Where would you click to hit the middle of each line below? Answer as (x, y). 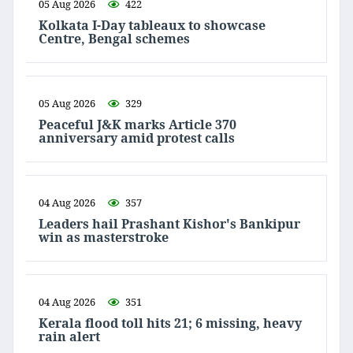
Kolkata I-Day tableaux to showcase (152, 26)
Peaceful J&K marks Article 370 (137, 125)
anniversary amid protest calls (137, 138)
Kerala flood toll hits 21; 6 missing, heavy (170, 323)
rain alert (69, 337)
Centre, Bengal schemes (116, 39)
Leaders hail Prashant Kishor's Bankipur (169, 224)
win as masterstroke (104, 238)
